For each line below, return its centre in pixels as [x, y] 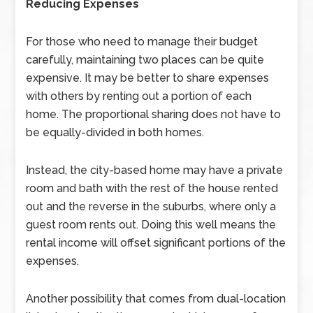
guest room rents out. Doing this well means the [151, 225]
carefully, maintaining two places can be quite [145, 60]
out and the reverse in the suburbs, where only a [151, 206]
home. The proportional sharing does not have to [154, 114]
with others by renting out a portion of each [139, 96]
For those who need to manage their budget [142, 42]
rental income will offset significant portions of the [156, 243]
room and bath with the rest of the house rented [152, 188]
